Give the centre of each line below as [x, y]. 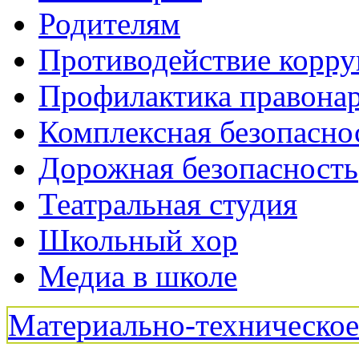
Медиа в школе [138, 276]
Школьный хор [138, 240]
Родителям [109, 23]
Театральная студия [168, 204]
